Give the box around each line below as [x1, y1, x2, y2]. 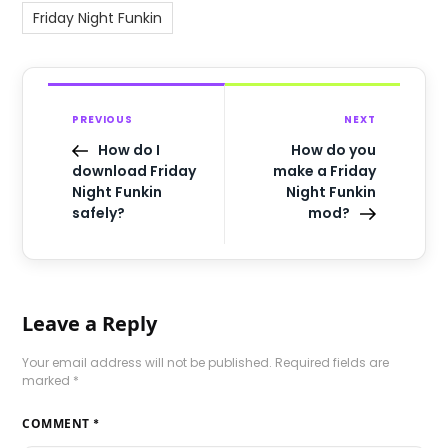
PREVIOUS [72, 112, 133, 128]
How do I [98, 140, 161, 161]
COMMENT [22, 415, 94, 433]
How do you [290, 140, 376, 161]
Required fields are [275, 354, 390, 372]
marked [22, 372, 74, 390]
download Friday [72, 161, 197, 182]
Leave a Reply [22, 310, 158, 338]
